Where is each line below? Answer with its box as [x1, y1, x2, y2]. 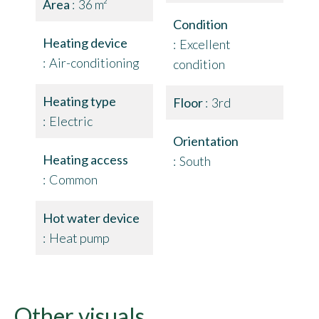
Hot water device [43, 210, 140, 226]
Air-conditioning [49, 55, 140, 70]
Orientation [173, 133, 239, 149]
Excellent [179, 36, 231, 52]
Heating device [43, 35, 127, 51]
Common [49, 172, 98, 187]
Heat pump [49, 230, 110, 246]
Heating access [43, 152, 128, 167]
